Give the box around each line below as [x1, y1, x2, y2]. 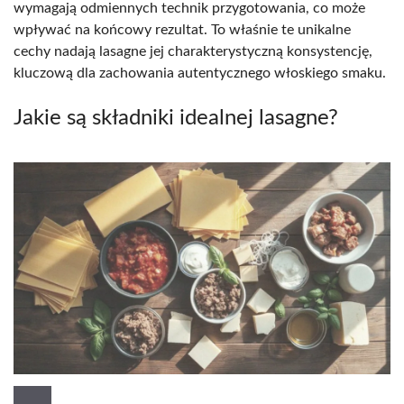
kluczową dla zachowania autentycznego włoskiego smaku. [14, 65, 386, 80]
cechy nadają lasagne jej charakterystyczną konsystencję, [14, 43, 372, 59]
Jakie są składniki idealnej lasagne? [14, 106, 338, 129]
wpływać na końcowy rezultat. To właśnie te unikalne [14, 22, 351, 37]
